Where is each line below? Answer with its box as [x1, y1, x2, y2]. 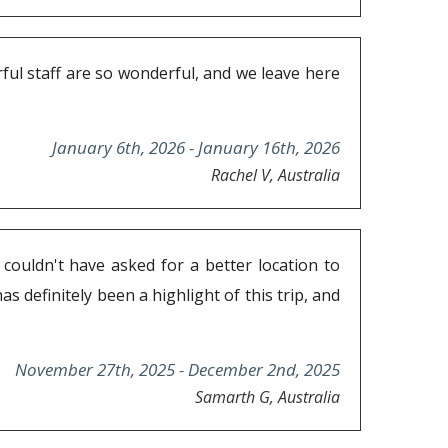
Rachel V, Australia [211, 164, 340, 187]
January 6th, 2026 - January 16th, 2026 [52, 136, 340, 160]
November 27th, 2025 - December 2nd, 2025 [15, 358, 340, 382]
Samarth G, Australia [195, 386, 340, 409]
